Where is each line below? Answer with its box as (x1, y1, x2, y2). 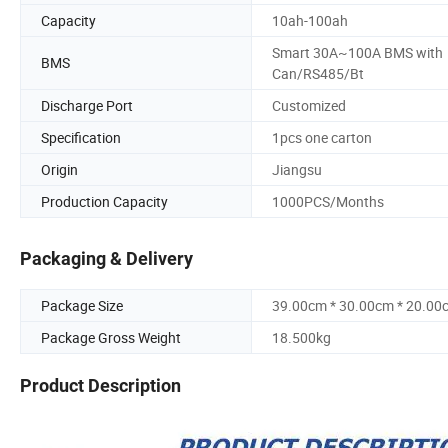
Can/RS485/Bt (272, 63, 364, 83)
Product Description (20, 375, 181, 397)
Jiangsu (272, 159, 322, 179)
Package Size (41, 296, 123, 316)
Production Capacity (41, 191, 168, 211)
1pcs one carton (272, 127, 372, 147)
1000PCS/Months (272, 191, 384, 211)
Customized (272, 95, 346, 115)
